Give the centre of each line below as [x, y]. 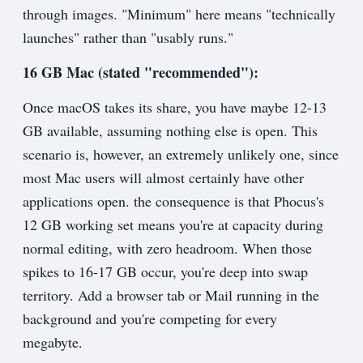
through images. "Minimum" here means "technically [179, 14]
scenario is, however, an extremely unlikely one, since [181, 154]
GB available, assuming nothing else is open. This [170, 131]
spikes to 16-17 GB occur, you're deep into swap [165, 272]
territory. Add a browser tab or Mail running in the [171, 295]
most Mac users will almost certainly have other [163, 178]
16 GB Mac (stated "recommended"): [141, 73]
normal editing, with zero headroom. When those [167, 248]
